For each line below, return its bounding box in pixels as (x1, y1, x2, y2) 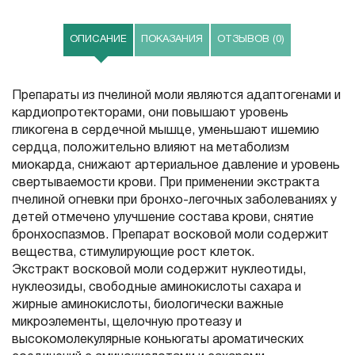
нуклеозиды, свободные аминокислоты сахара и (12, 282, 301, 294)
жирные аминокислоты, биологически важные (12, 300, 284, 311)
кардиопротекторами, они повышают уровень (12, 108, 288, 120)
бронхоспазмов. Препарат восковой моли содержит (12, 230, 329, 242)
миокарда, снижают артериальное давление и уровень (12, 160, 340, 172)
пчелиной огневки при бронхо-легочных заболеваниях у (12, 195, 337, 207)
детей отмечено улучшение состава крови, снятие (12, 212, 314, 224)
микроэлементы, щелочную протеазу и (12, 317, 242, 329)
